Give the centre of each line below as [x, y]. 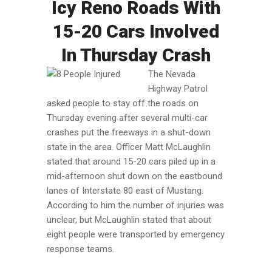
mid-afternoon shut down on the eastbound [134, 176]
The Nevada [172, 74]
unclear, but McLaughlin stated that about [129, 219]
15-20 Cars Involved [136, 31]
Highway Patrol [178, 88]
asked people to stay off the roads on [122, 103]
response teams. [80, 249]
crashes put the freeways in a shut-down [128, 132]
